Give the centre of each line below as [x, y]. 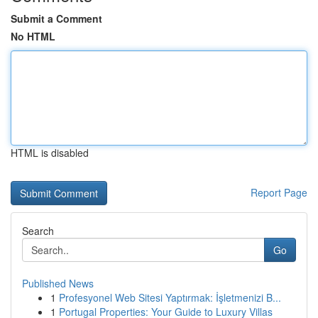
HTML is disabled [50, 153]
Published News [58, 283]
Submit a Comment [56, 18]
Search [38, 231]
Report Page [279, 192]
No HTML [33, 36]
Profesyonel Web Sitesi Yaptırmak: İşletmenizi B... [170, 297]
